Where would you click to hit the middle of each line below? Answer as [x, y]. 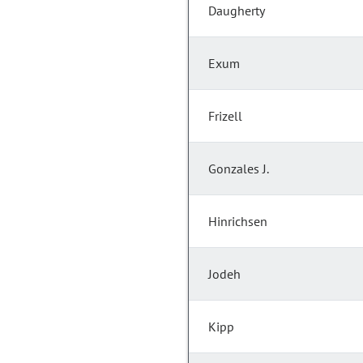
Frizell [225, 116]
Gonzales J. [239, 169]
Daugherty [237, 11]
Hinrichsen [238, 222]
